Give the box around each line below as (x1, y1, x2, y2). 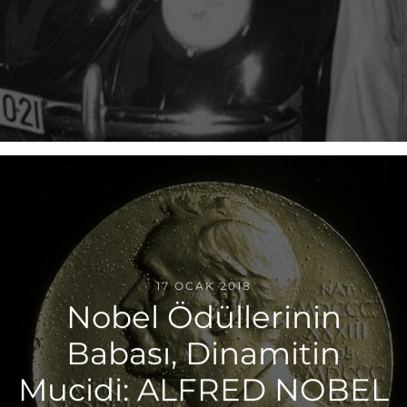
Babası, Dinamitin (66, 334, 341, 373)
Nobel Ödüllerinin (65, 298, 342, 337)
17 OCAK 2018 (155, 279, 252, 293)
